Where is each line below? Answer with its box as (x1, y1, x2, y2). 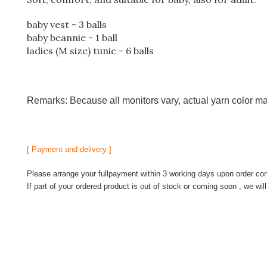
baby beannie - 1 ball (27, 32, 117, 44)
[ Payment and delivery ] (27, 145, 111, 154)
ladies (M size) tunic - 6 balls (27, 45, 154, 57)
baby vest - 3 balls (27, 18, 107, 30)
